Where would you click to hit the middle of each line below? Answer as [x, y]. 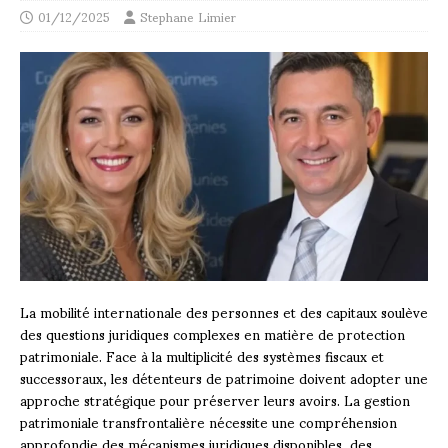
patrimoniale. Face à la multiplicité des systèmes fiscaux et [202, 355]
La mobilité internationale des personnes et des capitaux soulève [224, 311]
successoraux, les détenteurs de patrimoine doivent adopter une [224, 377]
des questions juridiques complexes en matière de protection [212, 333]
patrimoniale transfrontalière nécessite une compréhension [208, 421]
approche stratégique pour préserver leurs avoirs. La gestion [215, 399]
